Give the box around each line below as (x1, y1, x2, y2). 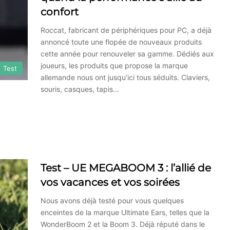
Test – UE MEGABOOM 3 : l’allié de (41, 161, 211, 174)
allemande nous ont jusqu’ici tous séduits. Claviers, (41, 72, 210, 82)
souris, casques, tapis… (41, 84, 119, 93)
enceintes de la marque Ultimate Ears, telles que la (41, 207, 209, 217)
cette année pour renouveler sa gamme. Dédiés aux (41, 49, 214, 58)
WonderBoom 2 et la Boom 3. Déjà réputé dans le (41, 219, 205, 228)
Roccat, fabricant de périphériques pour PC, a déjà (41, 25, 212, 34)
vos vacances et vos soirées (41, 176, 180, 188)
